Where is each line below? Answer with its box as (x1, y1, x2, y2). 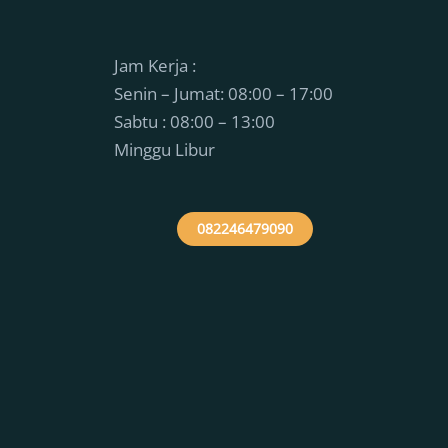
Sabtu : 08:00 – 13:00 (113, 110, 275, 134)
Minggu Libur (113, 138, 215, 162)
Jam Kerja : (113, 54, 196, 78)
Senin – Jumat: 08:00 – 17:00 (113, 82, 333, 106)
